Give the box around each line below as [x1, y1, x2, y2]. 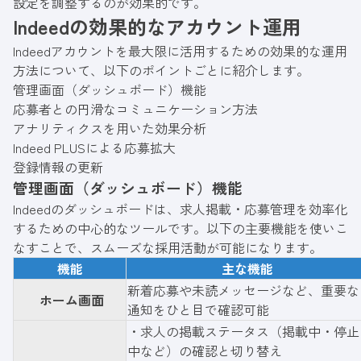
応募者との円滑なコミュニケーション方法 [13, 98, 258, 118]
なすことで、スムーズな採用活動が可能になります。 [13, 237, 322, 257]
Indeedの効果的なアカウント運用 [13, 11, 301, 40]
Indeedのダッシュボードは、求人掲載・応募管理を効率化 [13, 198, 347, 218]
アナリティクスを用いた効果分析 [13, 118, 206, 138]
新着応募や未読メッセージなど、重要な [127, 280, 359, 300]
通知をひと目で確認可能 [127, 299, 269, 319]
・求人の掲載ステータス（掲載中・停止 [127, 321, 359, 341]
